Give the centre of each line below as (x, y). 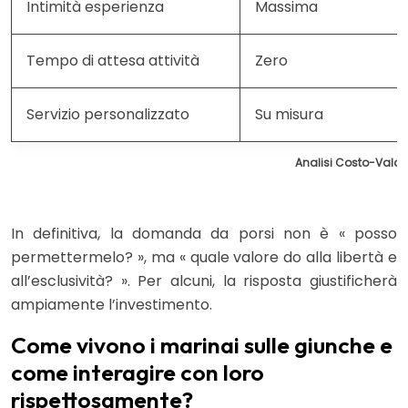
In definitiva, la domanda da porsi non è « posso (204, 233)
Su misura (289, 114)
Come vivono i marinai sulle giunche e (202, 345)
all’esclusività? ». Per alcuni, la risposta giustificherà (204, 280)
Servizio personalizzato (108, 114)
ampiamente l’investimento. (112, 304)
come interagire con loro (138, 372)
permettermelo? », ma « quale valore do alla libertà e (204, 257)
